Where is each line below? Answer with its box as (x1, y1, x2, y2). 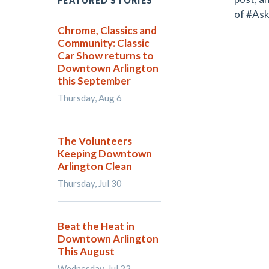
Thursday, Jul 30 (58, 178, 122, 189)
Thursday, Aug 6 (58, 92, 122, 103)
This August (58, 245, 115, 258)
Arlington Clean (58, 160, 132, 172)
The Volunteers (58, 134, 132, 147)
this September (58, 74, 131, 87)
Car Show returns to (58, 49, 154, 62)
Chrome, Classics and (58, 24, 157, 37)
